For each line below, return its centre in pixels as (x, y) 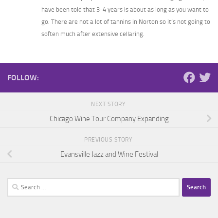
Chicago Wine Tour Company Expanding (109, 118)
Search (17, 183)
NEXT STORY (109, 104)
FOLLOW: (23, 77)
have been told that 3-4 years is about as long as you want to (125, 9)
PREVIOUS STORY (109, 139)
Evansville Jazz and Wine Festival (109, 154)
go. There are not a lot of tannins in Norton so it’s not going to (126, 21)
